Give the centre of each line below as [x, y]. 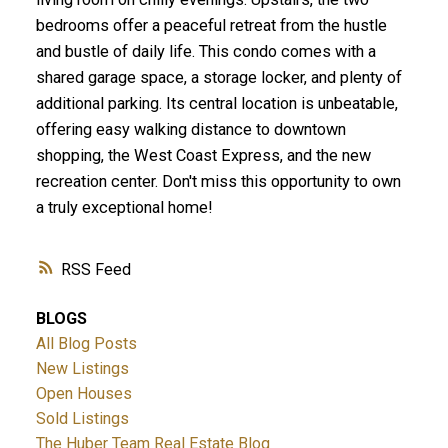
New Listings [82, 368]
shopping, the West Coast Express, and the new [203, 156]
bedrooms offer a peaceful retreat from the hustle [211, 26]
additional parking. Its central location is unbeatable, [216, 104]
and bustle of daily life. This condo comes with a [205, 52]
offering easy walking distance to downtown [190, 130]
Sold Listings [82, 418]
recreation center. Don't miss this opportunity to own [218, 182]
